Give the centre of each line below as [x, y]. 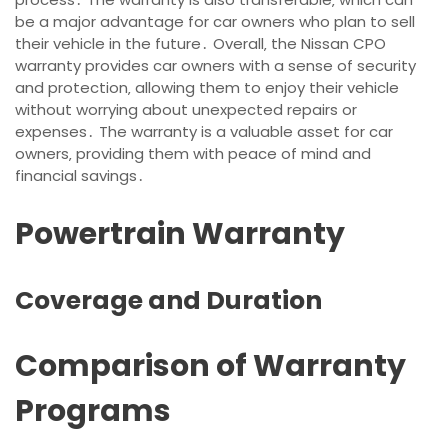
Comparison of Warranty [210, 366]
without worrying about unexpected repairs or [186, 110]
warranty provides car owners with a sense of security [215, 66]
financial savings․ [80, 176]
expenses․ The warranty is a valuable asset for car [204, 132]
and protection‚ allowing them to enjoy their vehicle [207, 88]
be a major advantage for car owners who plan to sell [215, 22]
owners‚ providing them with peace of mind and [193, 154]
